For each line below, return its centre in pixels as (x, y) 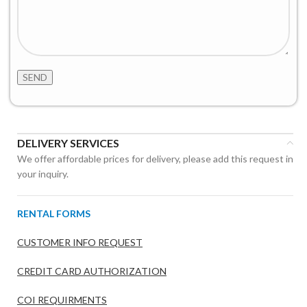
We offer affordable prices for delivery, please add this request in (155, 158)
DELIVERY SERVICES (68, 143)
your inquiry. (44, 173)
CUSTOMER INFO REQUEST (80, 242)
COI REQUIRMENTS (62, 299)
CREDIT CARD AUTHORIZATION (92, 271)
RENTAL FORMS (54, 213)
